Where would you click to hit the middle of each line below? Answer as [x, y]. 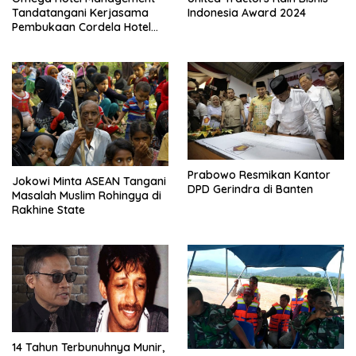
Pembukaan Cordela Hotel [81, 27]
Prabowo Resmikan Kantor [259, 175]
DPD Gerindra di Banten [250, 190]
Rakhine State [48, 209]
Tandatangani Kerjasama [80, 12]
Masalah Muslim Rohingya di [87, 195]
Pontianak [39, 41]
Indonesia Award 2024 [247, 12]
